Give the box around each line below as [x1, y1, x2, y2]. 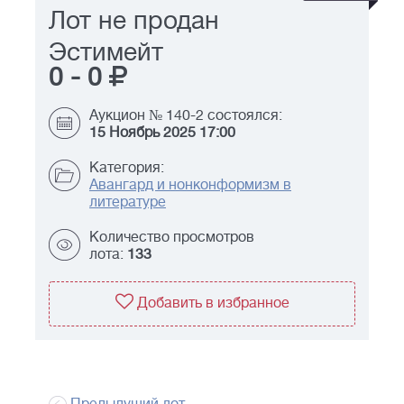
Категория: [89, 160, 164, 177]
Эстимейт [49, 38, 163, 68]
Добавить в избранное [136, 295, 289, 312]
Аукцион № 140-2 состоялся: [89, 107, 282, 124]
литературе [89, 194, 166, 211]
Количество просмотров [89, 229, 254, 246]
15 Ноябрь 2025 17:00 [89, 124, 235, 142]
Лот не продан [49, 6, 219, 36]
